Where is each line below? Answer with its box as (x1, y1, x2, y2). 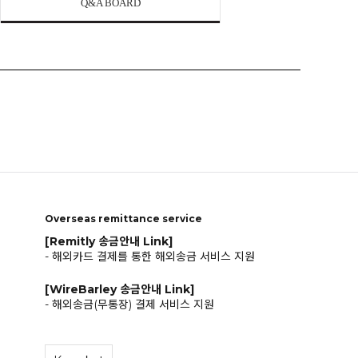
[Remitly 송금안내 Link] (45, 233, 173, 249)
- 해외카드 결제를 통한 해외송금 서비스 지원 (45, 249, 255, 265)
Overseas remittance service (45, 213, 202, 225)
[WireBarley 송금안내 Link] (45, 281, 194, 296)
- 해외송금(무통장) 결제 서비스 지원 (45, 297, 214, 312)
